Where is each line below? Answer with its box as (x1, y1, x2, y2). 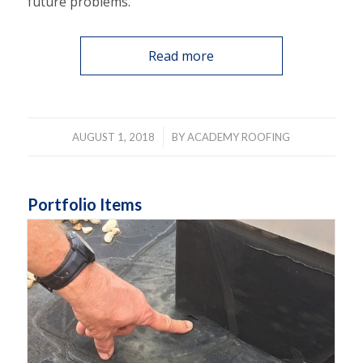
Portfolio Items (27, 194, 142, 215)
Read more (148, 47, 215, 66)
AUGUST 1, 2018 (72, 130, 156, 144)
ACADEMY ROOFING (187, 130, 291, 144)
